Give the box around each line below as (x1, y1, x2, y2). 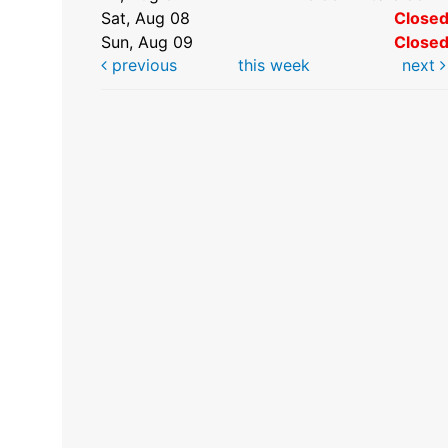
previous (107, 55, 177, 76)
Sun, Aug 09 (101, 32, 194, 53)
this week (237, 55, 310, 76)
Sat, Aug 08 (101, 8, 191, 29)
